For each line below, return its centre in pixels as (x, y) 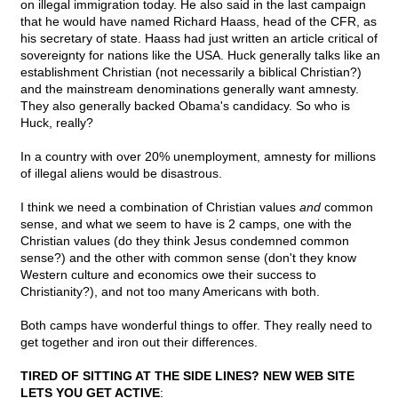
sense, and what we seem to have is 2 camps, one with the (186, 224)
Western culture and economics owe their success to (168, 275)
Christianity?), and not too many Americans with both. (170, 292)
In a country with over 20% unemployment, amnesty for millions (198, 157)
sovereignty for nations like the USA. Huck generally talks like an (200, 56)
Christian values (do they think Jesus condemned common (185, 241)
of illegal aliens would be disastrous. (121, 174)
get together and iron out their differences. (139, 342)
